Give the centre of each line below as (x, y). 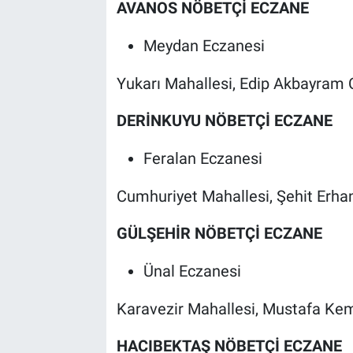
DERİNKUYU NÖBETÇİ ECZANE (224, 120)
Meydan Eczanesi (204, 45)
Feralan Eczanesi (203, 158)
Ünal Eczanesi (192, 271)
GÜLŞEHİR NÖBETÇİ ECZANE (219, 233)
